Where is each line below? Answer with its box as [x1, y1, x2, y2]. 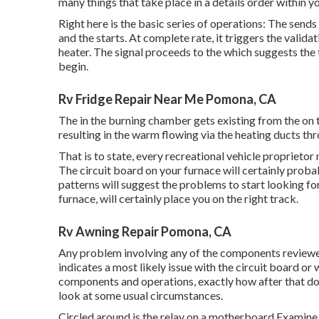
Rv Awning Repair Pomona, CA [58, 223, 231, 239]
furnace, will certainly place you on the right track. [58, 191, 298, 205]
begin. [58, 58, 88, 73]
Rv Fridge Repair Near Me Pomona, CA [58, 90, 276, 107]
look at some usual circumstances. [58, 288, 223, 302]
